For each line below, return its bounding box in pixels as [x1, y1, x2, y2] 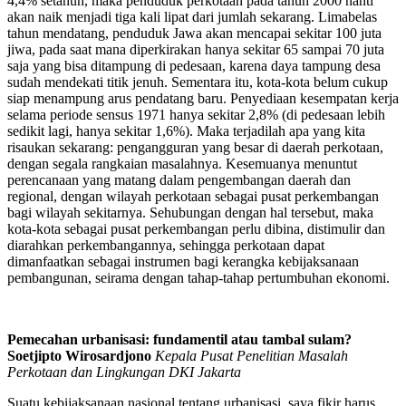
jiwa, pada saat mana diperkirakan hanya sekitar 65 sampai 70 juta [7, 41, 384, 57]
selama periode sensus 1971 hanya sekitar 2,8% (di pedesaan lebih [7, 106, 385, 122]
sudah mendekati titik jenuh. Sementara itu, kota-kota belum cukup [7, 73, 388, 90]
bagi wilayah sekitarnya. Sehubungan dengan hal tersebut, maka [7, 204, 373, 220]
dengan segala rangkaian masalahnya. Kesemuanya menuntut [7, 155, 357, 171]
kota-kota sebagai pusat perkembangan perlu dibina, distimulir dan [7, 220, 385, 237]
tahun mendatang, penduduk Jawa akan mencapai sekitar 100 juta [7, 24, 382, 41]
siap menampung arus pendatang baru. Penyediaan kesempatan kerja [7, 90, 399, 106]
